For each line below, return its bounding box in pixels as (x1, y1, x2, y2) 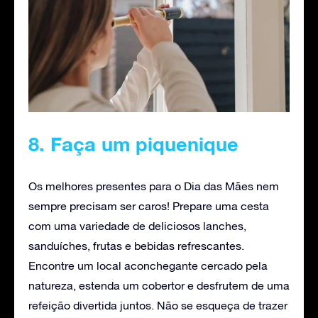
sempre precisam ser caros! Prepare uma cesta (28, 199, 269, 212)
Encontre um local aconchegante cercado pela (28, 258, 268, 272)
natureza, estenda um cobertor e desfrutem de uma (28, 278, 290, 292)
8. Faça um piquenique (28, 132, 238, 155)
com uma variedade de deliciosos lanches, (28, 219, 246, 232)
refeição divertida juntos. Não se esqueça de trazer (28, 298, 287, 312)
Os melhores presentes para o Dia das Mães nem (28, 179, 279, 192)
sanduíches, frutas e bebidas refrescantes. (28, 238, 244, 252)
